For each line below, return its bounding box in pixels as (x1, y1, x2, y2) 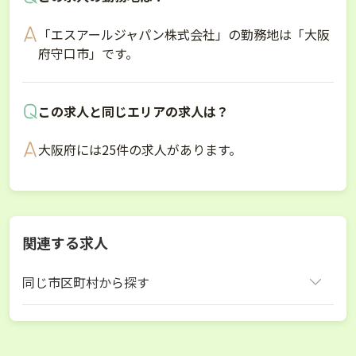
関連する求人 (22, 232, 108, 253)
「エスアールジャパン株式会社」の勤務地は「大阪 (38, 25, 330, 44)
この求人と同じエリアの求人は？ (38, 102, 229, 122)
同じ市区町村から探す (22, 273, 149, 292)
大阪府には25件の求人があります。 (38, 140, 242, 160)
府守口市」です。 (38, 44, 138, 64)
